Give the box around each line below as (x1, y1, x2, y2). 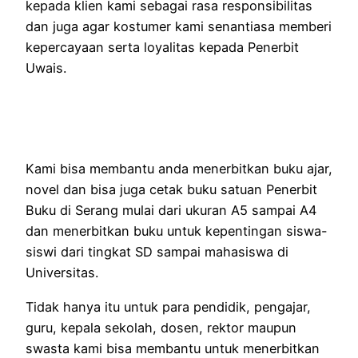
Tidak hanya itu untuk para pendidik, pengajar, (26, 298, 311, 315)
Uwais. (26, 59, 66, 76)
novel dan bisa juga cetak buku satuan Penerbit (26, 181, 317, 198)
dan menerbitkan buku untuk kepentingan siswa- (26, 223, 328, 240)
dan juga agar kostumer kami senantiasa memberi (26, 18, 332, 34)
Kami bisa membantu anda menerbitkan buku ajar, (26, 161, 332, 177)
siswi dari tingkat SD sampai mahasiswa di (26, 244, 288, 261)
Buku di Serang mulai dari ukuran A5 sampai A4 (26, 202, 316, 219)
